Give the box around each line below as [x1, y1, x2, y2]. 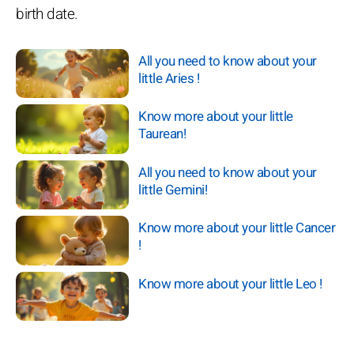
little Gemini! [138, 179, 208, 200]
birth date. [16, 3, 78, 25]
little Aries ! [138, 69, 200, 88]
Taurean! [138, 124, 186, 145]
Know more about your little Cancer [138, 218, 336, 239]
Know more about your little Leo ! [138, 273, 322, 294]
